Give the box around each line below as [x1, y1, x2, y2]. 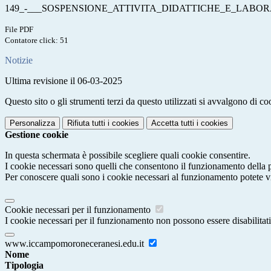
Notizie [5, 55, 33, 66]
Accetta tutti [151, 119, 194, 128]
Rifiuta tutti [67, 119, 105, 128]
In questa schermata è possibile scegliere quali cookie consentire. [5, 150, 250, 161]
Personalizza [10, 119, 55, 128]
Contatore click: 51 [5, 36, 68, 45]
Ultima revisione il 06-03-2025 [5, 76, 122, 87]
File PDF [5, 25, 33, 34]
